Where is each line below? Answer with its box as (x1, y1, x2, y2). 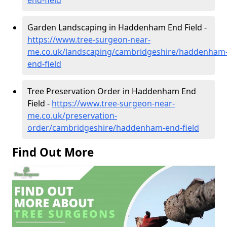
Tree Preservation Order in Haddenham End (27, 85, 196, 97)
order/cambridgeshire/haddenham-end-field (27, 122, 199, 133)
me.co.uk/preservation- (27, 109, 117, 121)
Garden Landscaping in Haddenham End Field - (27, 21, 207, 33)
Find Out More (12, 144, 94, 160)
